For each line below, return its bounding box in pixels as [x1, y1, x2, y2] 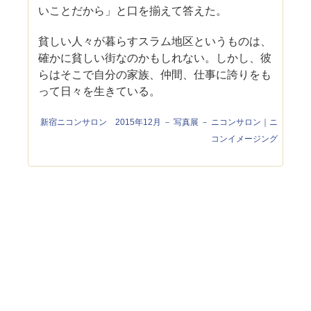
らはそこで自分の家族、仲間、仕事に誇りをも [38, 68, 272, 81]
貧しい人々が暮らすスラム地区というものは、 [38, 35, 272, 47]
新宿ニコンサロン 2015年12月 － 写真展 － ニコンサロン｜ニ [40, 117, 278, 127]
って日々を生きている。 [38, 85, 161, 97]
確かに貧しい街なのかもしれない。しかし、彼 [38, 51, 272, 64]
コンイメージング [210, 133, 278, 144]
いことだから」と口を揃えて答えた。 [38, 4, 228, 17]
